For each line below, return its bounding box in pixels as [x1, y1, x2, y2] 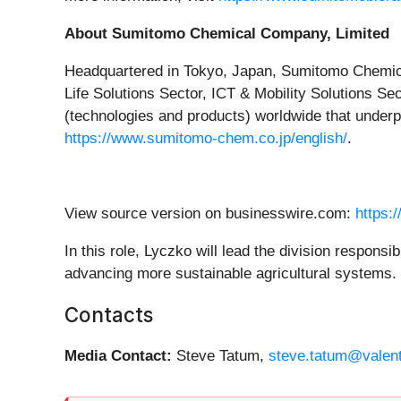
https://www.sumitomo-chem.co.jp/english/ [64, 130, 347, 148]
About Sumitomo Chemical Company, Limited [64, 25, 389, 43]
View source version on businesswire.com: [64, 205, 355, 223]
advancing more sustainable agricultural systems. [64, 265, 397, 283]
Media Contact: [64, 347, 172, 365]
